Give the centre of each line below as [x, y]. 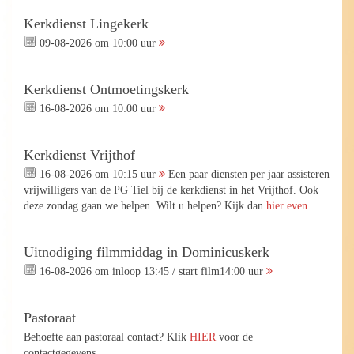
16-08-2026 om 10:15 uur [98, 174]
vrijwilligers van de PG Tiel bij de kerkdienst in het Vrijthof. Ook [171, 190]
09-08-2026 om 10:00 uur [98, 43]
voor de [234, 337]
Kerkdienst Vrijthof [79, 155]
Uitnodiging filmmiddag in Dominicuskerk [147, 252]
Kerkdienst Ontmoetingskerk [106, 90]
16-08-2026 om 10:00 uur [98, 109]
